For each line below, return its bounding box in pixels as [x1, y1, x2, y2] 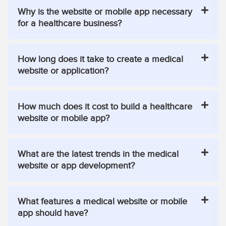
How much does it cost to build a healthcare [18, 101, 193, 111]
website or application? [18, 66, 109, 76]
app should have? [18, 208, 88, 218]
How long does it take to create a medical [18, 54, 184, 64]
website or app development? [18, 160, 135, 171]
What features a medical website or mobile [18, 196, 188, 206]
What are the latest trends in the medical [18, 149, 179, 159]
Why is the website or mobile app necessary [18, 7, 193, 17]
